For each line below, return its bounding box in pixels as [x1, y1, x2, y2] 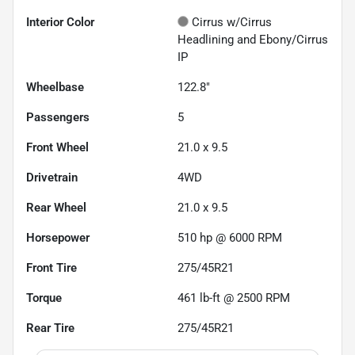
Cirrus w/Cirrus [192, 14, 272, 29]
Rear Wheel [26, 200, 86, 215]
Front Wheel [26, 139, 89, 155]
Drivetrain [26, 170, 78, 185]
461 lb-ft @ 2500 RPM [177, 290, 290, 305]
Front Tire [26, 260, 77, 275]
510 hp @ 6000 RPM [177, 230, 282, 245]
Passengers [26, 109, 90, 124]
